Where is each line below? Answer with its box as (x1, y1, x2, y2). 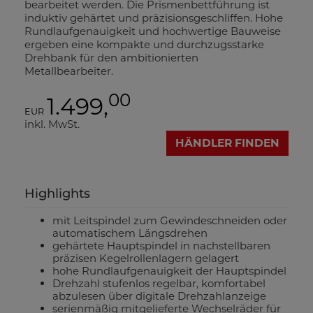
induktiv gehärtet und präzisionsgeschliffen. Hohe (24, 11, 283, 24)
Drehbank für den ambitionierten (24, 51, 198, 64)
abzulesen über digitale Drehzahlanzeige (52, 289, 266, 303)
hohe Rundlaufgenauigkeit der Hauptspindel (52, 264, 286, 277)
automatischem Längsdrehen (52, 226, 208, 240)
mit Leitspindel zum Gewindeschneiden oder (52, 214, 287, 227)
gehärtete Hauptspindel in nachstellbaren (52, 239, 270, 252)
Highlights (24, 186, 90, 201)
